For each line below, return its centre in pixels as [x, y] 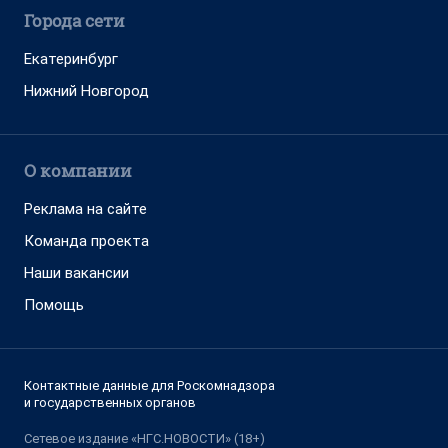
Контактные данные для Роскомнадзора [149, 385]
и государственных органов [110, 402]
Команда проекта [86, 241]
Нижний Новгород [86, 91]
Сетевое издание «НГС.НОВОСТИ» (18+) [144, 438]
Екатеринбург [71, 59]
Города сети [74, 20]
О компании [78, 170]
